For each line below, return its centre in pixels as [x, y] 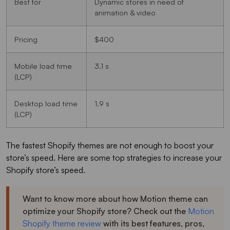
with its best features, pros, [153, 223]
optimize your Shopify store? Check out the [104, 211]
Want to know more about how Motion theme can [115, 198]
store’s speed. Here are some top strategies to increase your [114, 157]
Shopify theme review [62, 223]
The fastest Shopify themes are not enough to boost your [110, 145]
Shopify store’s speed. [47, 170]
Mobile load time [43, 66]
